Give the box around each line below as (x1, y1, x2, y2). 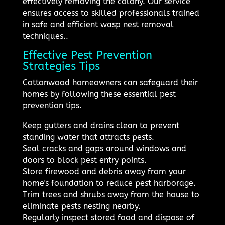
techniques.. (22, 31, 68, 41)
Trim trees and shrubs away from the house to (22, 190, 199, 200)
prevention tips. (22, 101, 82, 111)
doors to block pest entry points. (22, 155, 147, 165)
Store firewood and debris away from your (22, 167, 186, 177)
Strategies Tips (22, 60, 100, 73)
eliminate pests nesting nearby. (22, 201, 141, 211)
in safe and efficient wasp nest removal (22, 20, 174, 30)
